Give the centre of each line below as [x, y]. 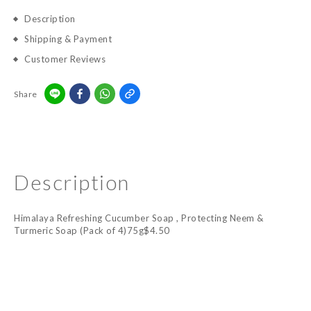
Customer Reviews [65, 59]
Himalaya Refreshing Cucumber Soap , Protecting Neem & [139, 218]
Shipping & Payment [68, 39]
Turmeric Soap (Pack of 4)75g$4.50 [92, 230]
